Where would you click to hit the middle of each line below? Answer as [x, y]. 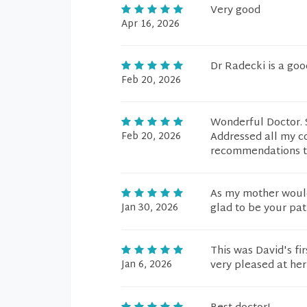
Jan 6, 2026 [147, 265]
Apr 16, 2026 [150, 24]
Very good [235, 11]
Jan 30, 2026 [150, 208]
